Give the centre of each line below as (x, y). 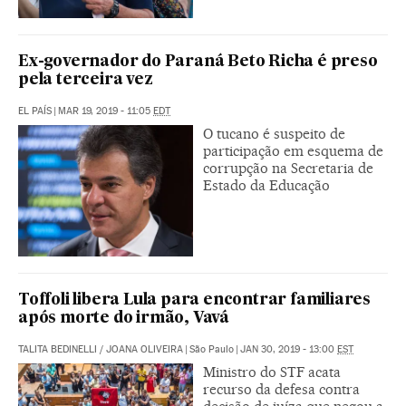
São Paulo (212, 349)
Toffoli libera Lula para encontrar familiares (194, 300)
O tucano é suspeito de (274, 133)
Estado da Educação (266, 185)
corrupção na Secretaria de (288, 168)
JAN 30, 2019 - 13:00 (289, 349)
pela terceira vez (86, 80)
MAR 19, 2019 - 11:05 (106, 111)
